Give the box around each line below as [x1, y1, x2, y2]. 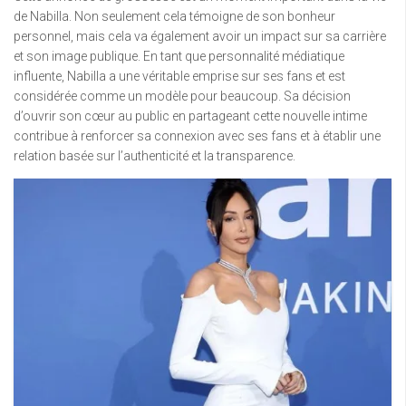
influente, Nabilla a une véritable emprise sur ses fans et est [14, 69, 345, 84]
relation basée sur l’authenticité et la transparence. [14, 149, 295, 164]
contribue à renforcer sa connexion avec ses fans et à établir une [14, 129, 381, 144]
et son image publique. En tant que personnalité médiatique [14, 49, 344, 64]
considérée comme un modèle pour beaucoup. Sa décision [14, 89, 351, 104]
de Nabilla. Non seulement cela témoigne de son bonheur [14, 9, 335, 24]
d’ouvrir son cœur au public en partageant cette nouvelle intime [14, 109, 367, 124]
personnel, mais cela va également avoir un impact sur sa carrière [14, 29, 386, 44]
